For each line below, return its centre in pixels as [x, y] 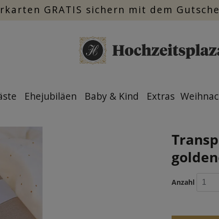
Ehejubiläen [51, 96]
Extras [161, 96]
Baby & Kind [112, 96]
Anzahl [183, 182]
